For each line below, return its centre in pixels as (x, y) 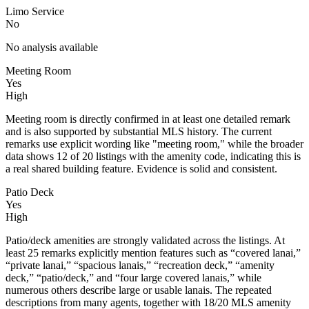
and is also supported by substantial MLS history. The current (139, 131)
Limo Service (35, 11)
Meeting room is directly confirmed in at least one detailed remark (148, 119)
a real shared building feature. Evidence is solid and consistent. (141, 168)
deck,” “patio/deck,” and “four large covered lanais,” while (133, 277)
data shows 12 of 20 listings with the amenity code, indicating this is (153, 156)
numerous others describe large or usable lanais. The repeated (139, 290)
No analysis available (52, 47)
